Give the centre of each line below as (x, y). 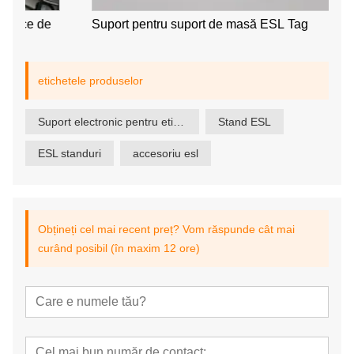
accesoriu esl (166, 154)
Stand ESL (245, 122)
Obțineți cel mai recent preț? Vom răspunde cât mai (166, 230)
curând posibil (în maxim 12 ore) (119, 249)
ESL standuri (70, 154)
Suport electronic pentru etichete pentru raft (179, 122)
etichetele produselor (90, 81)
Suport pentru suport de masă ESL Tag (151, 24)
